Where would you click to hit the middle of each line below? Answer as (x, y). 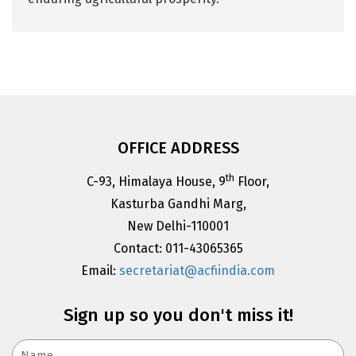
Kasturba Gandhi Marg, (178, 204)
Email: (100, 271)
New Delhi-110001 (178, 226)
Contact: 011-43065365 (178, 249)
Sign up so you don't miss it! (178, 315)
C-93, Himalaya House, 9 (156, 182)
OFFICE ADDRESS (178, 148)
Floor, (252, 182)
